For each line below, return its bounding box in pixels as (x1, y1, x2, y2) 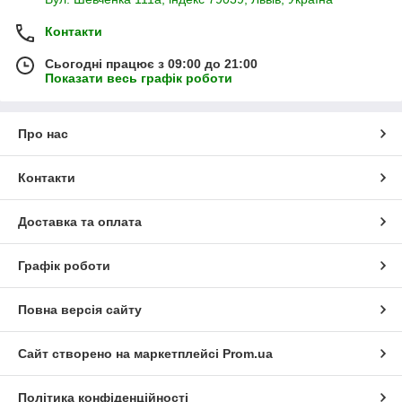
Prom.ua (223, 346, 273, 362)
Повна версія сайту (18, 302, 142, 318)
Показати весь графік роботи (45, 71, 232, 86)
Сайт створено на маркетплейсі (18, 346, 223, 362)
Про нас (18, 127, 68, 142)
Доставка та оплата (18, 214, 142, 230)
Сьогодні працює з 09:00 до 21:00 (45, 57, 258, 72)
